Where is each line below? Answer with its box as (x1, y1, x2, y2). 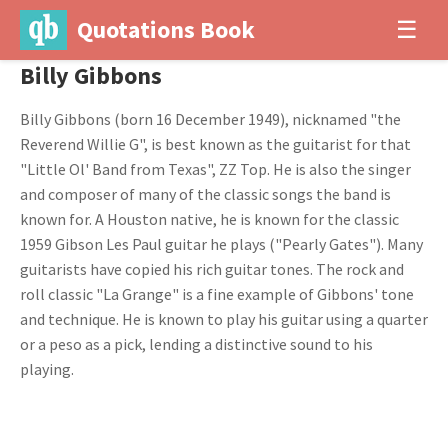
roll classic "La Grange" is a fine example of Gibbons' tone (20, 284, 414, 304)
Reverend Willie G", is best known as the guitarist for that (20, 134, 411, 154)
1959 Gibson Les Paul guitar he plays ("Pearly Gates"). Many (20, 234, 423, 254)
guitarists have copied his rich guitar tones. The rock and (20, 259, 404, 279)
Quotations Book (76, 14, 255, 45)
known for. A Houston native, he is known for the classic (20, 209, 399, 229)
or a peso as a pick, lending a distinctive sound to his (20, 334, 373, 354)
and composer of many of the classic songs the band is (20, 184, 391, 204)
